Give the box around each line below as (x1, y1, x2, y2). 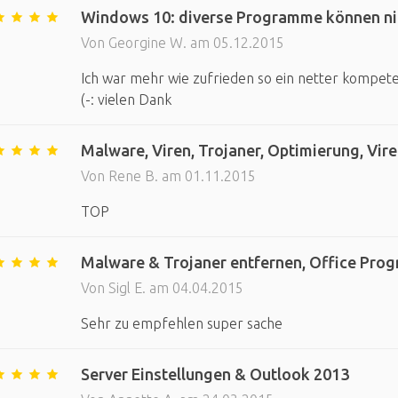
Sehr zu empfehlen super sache (80, 315, 283, 331)
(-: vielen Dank (80, 92, 171, 107)
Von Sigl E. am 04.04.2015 (80, 280, 243, 296)
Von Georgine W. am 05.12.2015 (80, 35, 284, 51)
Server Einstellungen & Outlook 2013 (80, 365, 349, 383)
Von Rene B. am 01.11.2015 (80, 168, 256, 184)
